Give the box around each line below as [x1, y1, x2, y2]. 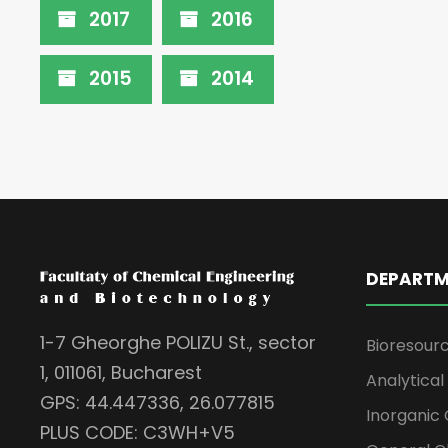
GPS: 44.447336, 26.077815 [40, 389, 275, 415]
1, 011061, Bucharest [40, 359, 202, 385]
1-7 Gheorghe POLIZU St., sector [40, 329, 316, 355]
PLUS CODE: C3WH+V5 [40, 419, 235, 445]
